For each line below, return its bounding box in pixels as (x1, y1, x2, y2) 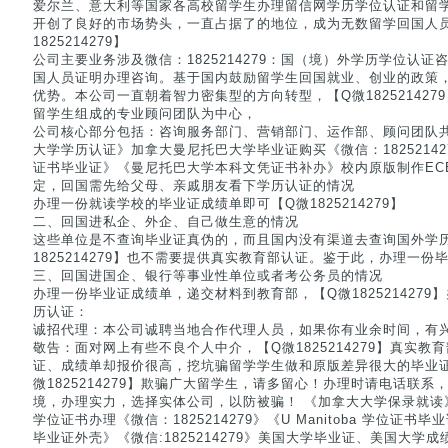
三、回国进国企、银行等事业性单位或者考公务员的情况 (33, 268, 383, 283)
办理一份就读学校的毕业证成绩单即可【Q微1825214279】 (33, 196, 404, 211)
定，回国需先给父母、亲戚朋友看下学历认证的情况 (33, 178, 355, 193)
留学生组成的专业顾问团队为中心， (33, 106, 257, 121)
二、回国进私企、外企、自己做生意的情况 (33, 214, 299, 229)
